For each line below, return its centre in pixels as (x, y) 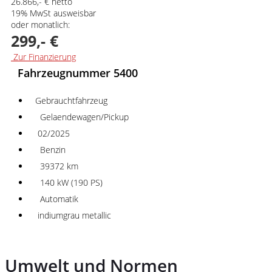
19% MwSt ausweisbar (53, 13)
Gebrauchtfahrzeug (71, 100)
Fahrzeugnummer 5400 (78, 73)
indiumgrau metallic (73, 215)
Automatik (57, 199)
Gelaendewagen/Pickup (82, 117)
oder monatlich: (40, 24)
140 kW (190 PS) (69, 182)
